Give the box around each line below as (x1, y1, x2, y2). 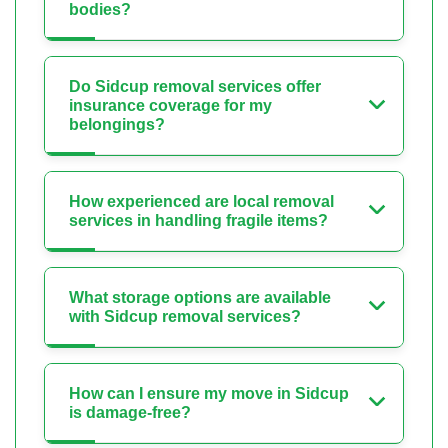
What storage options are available (69, 289, 331, 307)
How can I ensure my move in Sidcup (69, 385, 349, 403)
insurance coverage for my (69, 97, 272, 115)
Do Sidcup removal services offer (69, 78, 321, 96)
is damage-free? (69, 404, 191, 422)
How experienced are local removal (69, 193, 334, 211)
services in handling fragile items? (69, 212, 328, 230)
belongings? (69, 116, 165, 134)
